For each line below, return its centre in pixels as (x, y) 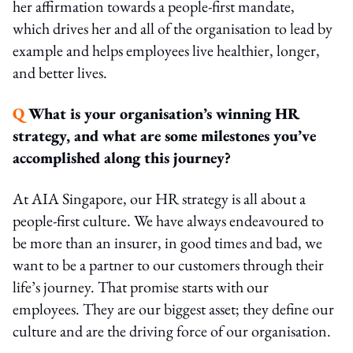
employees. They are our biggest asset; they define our (173, 308)
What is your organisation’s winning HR (162, 113)
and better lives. (61, 72)
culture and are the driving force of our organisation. (172, 331)
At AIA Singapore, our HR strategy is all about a (159, 198)
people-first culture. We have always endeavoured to (168, 220)
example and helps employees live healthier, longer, (166, 50)
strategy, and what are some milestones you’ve (164, 135)
